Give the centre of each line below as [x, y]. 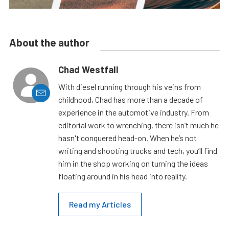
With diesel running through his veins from [130, 86]
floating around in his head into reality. [123, 176]
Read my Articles [100, 204]
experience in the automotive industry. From [134, 112]
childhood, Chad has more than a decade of [131, 99]
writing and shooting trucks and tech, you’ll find [138, 150]
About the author [49, 42]
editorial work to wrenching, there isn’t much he [139, 125]
